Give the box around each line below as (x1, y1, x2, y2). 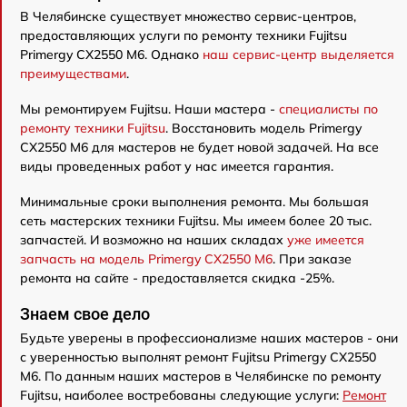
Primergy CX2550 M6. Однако (20, 46, 203, 63)
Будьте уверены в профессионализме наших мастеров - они (20, 330, 398, 346)
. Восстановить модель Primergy (165, 120, 362, 136)
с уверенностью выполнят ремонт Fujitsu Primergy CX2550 (20, 349, 376, 365)
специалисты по (279, 101, 378, 117)
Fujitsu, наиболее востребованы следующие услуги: (20, 387, 342, 403)
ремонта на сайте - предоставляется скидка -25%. (20, 270, 334, 286)
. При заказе (273, 251, 352, 267)
